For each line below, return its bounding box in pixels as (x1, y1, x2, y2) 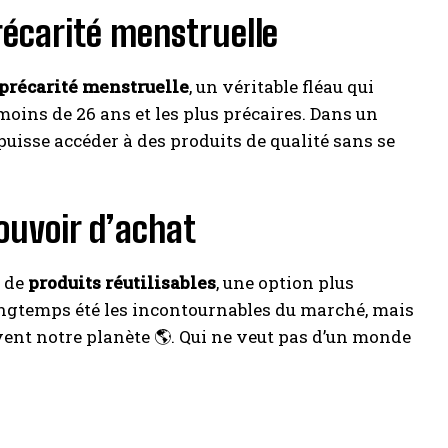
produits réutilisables (28, 270, 216, 294)
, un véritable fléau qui (189, 74, 374, 98)
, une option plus (216, 270, 354, 294)
